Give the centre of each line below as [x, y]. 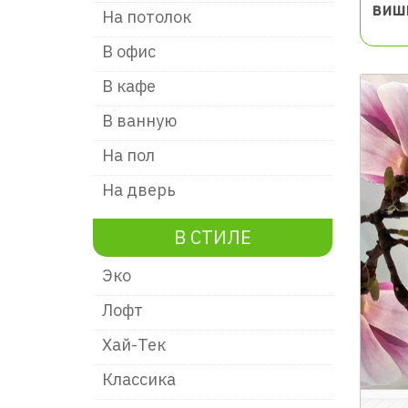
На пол [128, 155]
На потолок [147, 17]
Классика [139, 379]
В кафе [129, 86]
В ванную [139, 121]
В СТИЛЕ [212, 237]
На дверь [139, 190]
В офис [129, 51]
